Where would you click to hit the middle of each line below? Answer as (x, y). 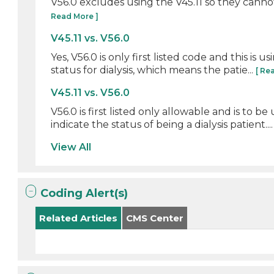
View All (71, 147)
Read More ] (75, 16)
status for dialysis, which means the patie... (154, 70)
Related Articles (79, 218)
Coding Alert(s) (84, 193)
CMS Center (155, 218)
